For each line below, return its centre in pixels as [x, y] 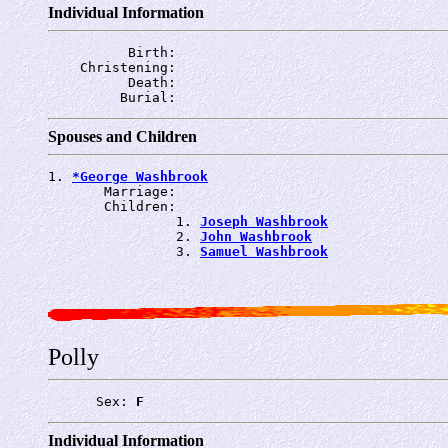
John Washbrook [256, 236]
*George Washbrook [140, 176]
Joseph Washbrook [264, 221]
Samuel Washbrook [264, 251]
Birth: [116, 52]
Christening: [116, 67]
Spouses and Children [122, 136]
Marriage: [116, 191]
